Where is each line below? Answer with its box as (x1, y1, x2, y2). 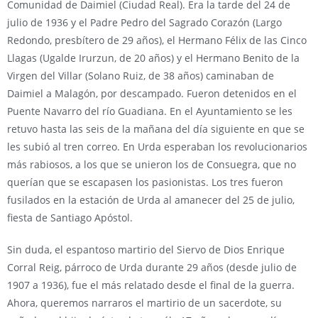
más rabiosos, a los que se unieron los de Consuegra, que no (7, 158, 296, 171)
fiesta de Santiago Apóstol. (7, 211, 133, 224)
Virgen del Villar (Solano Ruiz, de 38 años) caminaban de (7, 69, 274, 82)
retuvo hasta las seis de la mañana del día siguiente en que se (7, 122, 305, 136)
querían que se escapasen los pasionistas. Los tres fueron (7, 175, 283, 189)
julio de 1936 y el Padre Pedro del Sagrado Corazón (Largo (7, 16, 282, 29)
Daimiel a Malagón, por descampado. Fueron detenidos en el (7, 87, 297, 100)
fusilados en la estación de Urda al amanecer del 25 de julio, (7, 193, 295, 207)
